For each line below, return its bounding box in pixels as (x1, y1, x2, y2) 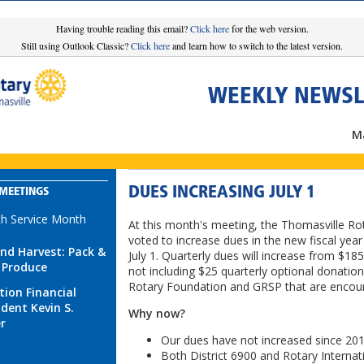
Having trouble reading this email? (55, 22, 190, 35)
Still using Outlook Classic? (21, 39, 131, 52)
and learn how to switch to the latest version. (170, 39, 343, 52)
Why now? (128, 305, 185, 322)
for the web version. (228, 22, 309, 35)
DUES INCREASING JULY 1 (128, 184, 315, 201)
